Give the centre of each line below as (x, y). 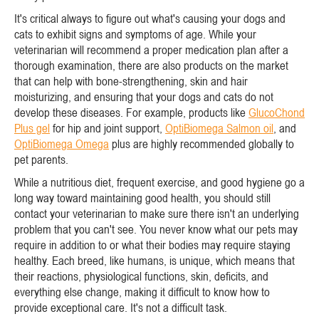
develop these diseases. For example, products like (131, 112)
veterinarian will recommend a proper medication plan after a (151, 49)
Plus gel (32, 128)
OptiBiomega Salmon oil (219, 128)
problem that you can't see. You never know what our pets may (156, 229)
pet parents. (41, 159)
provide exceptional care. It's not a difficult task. (121, 307)
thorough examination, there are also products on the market (151, 65)
